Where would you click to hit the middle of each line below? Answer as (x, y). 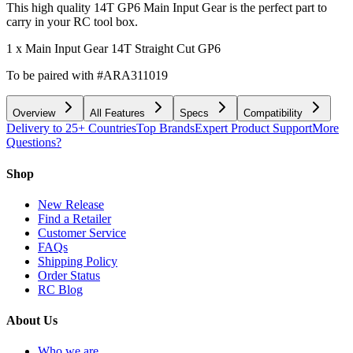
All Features (117, 113)
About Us (32, 321)
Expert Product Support (253, 128)
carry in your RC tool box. (72, 22)
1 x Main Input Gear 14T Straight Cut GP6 (113, 49)
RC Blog (60, 289)
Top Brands (165, 128)
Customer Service (82, 232)
